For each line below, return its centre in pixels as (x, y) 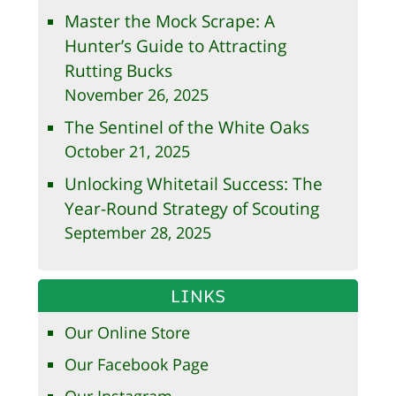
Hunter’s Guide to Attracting (175, 46)
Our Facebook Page (136, 365)
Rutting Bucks (118, 71)
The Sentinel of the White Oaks (187, 127)
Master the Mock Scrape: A (169, 21)
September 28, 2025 (137, 233)
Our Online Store (127, 333)
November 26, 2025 (136, 95)
